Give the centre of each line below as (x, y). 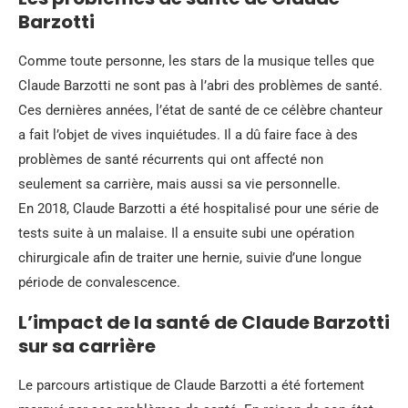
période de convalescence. (99, 282)
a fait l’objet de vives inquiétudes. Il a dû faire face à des (188, 134)
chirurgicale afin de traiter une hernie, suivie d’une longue (190, 257)
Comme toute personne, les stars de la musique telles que (196, 61)
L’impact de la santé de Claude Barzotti (204, 322)
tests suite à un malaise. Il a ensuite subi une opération (186, 233)
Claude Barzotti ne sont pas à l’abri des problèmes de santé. (200, 85)
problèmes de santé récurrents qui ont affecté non (171, 159)
